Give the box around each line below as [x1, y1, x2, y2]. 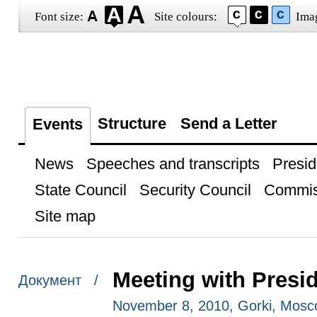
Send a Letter [180, 115, 277, 132]
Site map [34, 207, 96, 225]
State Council [34, 181, 127, 199]
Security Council [139, 181, 251, 199]
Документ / [18, 272, 98, 289]
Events [32, 115, 83, 133]
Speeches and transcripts [86, 155, 260, 173]
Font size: [34, 10, 83, 23]
